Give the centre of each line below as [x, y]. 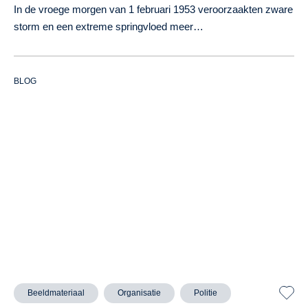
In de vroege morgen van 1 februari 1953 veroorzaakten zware [153, 9]
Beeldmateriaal [56, 293]
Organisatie [139, 293]
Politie [206, 293]
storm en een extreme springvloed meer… [109, 26]
